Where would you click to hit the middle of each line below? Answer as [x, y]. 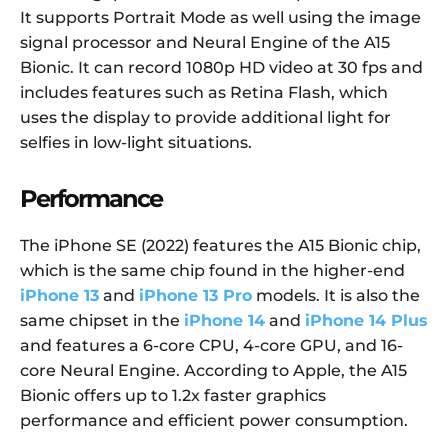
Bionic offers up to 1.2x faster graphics [173, 396]
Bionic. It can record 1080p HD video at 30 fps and [221, 68]
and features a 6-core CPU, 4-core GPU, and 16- [211, 346]
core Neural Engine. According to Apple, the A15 [213, 371]
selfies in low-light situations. [136, 143]
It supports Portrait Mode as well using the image [220, 18]
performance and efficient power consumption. [214, 421]
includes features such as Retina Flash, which [204, 93]
